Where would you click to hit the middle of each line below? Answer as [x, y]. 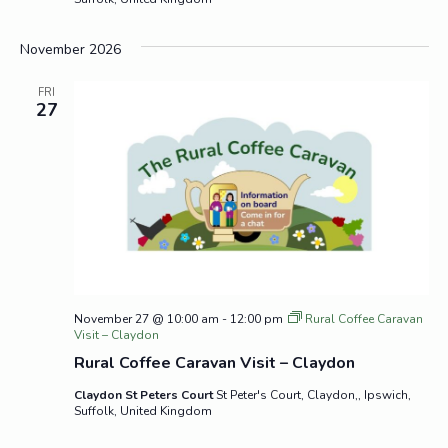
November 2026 [70, 49]
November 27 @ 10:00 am [146, 319]
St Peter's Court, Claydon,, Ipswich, [313, 395]
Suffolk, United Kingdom [142, 411]
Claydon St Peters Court [144, 395]
